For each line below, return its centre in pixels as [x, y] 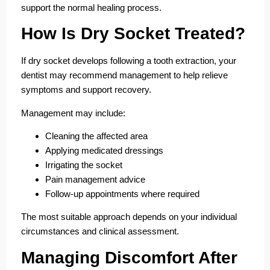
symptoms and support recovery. [86, 90]
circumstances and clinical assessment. [100, 231]
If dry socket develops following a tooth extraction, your [129, 61]
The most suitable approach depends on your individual [129, 217]
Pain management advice [95, 179]
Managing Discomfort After [129, 257]
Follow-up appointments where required [122, 193]
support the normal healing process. [91, 7]
